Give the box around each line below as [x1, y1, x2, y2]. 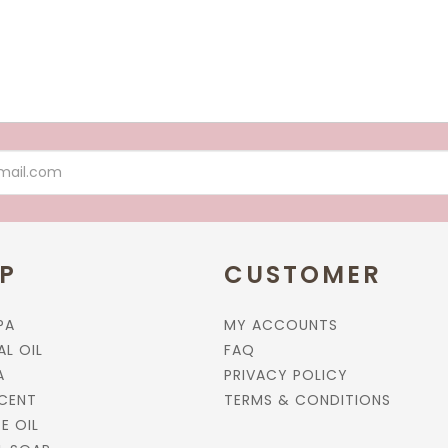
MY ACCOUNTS [224, 315, 338, 335]
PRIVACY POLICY [224, 365, 348, 385]
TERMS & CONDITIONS [224, 390, 391, 410]
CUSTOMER [224, 258, 382, 291]
